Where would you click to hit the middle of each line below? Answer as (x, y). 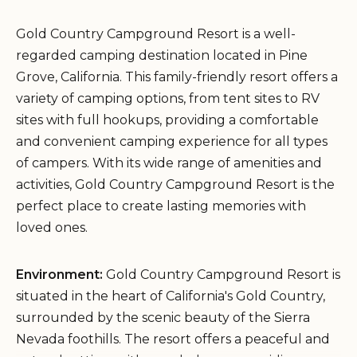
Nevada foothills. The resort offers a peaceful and (173, 339)
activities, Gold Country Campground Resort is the (175, 184)
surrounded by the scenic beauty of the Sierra (163, 317)
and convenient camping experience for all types (172, 141)
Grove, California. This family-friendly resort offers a (177, 76)
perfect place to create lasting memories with (161, 206)
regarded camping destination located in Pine (162, 55)
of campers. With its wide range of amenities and (169, 163)
